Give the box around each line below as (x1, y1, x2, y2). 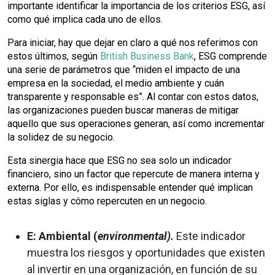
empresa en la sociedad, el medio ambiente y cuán (7, 77, 224, 89)
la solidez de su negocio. (7, 131, 115, 143)
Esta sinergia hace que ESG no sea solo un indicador (7, 155, 231, 166)
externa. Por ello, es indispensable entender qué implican (7, 182, 253, 193)
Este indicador (176, 230, 246, 242)
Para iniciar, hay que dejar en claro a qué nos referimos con (7, 37, 258, 48)
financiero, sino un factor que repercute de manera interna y (7, 168, 260, 180)
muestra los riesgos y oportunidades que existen (27, 246, 265, 259)
